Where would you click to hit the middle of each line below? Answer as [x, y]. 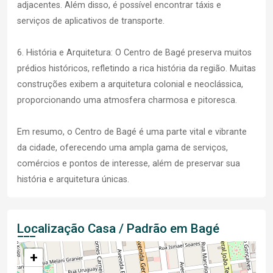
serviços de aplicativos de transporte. [91, 21]
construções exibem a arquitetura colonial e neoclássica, [130, 85]
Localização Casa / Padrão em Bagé [118, 229]
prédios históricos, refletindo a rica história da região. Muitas [136, 69]
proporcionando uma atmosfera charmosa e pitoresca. [127, 101]
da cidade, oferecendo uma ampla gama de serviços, [122, 148]
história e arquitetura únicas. [73, 180]
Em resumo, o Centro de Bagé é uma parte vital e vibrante [132, 132]
